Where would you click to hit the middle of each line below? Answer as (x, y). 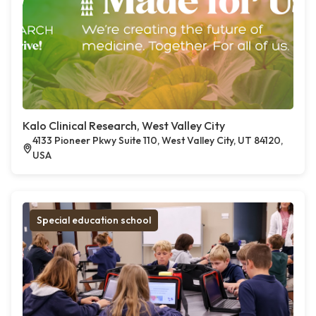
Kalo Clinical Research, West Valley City (124, 126)
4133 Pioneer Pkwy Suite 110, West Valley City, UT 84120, (158, 141)
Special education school (94, 220)
